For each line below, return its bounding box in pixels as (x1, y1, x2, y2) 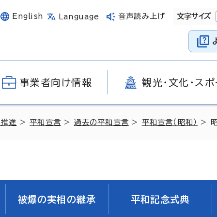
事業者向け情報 (19, 77, 93, 87)
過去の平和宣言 (74, 119, 129, 126)
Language (59, 13, 99, 20)
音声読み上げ (118, 13, 165, 20)
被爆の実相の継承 (17, 194, 96, 204)
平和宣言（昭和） (141, 119, 198, 126)
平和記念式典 (131, 194, 190, 204)
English (12, 13, 44, 20)
